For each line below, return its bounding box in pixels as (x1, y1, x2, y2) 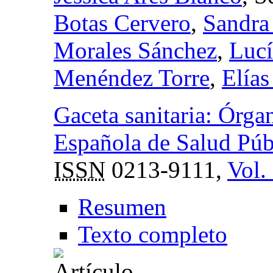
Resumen (78, 193, 166, 220)
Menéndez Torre (54, 64, 210, 91)
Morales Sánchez (54, 37, 217, 63)
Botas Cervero (54, 9, 191, 36)
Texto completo (78, 221, 227, 247)
